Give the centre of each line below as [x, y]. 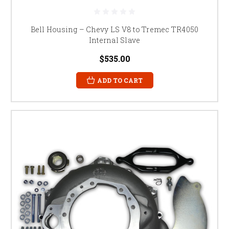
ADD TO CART [120, 80]
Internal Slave [114, 40]
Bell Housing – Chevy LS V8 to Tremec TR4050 [114, 29]
